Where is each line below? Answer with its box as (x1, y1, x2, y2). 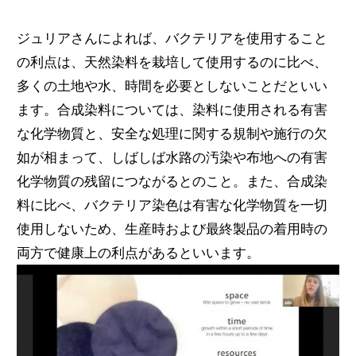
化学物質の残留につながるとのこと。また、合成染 (16, 173, 327, 190)
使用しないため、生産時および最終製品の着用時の (16, 221, 327, 238)
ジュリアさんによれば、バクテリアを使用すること (16, 30, 327, 47)
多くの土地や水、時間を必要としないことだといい (16, 78, 327, 95)
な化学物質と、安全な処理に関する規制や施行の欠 (16, 126, 327, 142)
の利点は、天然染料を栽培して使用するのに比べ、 (16, 54, 327, 71)
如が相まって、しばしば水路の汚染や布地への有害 (16, 149, 327, 166)
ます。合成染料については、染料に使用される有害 (16, 102, 327, 118)
